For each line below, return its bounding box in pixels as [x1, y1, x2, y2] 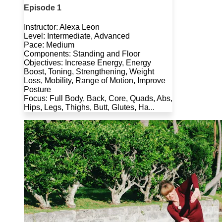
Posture [24, 85, 51, 94]
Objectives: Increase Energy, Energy [24, 58, 151, 67]
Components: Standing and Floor [24, 50, 140, 58]
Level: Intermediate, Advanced [24, 32, 130, 41]
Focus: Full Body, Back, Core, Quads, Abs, [24, 94, 172, 103]
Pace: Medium [24, 41, 74, 50]
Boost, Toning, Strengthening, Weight [24, 67, 154, 76]
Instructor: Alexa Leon [24, 23, 100, 32]
